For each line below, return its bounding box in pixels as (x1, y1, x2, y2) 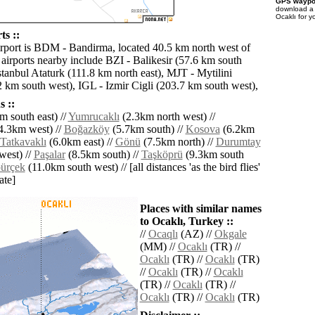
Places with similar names (139, 202, 262, 215)
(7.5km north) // (140, 136, 216, 148)
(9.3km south (182, 148, 244, 161)
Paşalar (33, 148, 65, 161)
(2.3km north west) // (119, 110, 215, 123)
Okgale (214, 228, 247, 240)
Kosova (185, 123, 220, 136)
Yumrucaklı (67, 110, 120, 123)
